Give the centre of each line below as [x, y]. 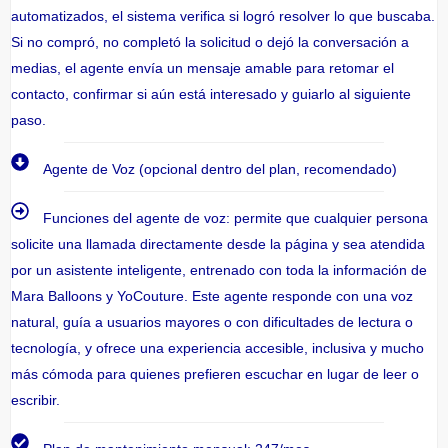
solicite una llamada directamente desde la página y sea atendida [218, 244]
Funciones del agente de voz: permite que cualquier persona [236, 218]
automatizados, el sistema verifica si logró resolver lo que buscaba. [223, 16]
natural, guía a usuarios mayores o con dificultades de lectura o [212, 322]
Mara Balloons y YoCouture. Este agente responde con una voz [212, 296]
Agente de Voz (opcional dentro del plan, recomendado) [220, 169]
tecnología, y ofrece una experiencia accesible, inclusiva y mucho [217, 348]
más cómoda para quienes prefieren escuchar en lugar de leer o [215, 374]
